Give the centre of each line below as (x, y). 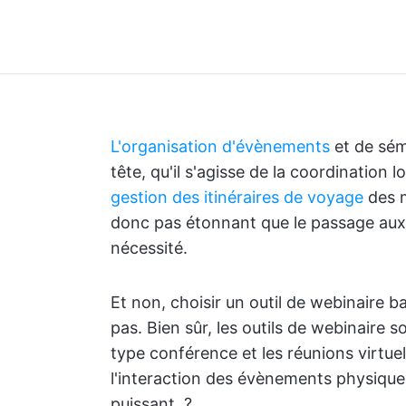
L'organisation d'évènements (220, 146)
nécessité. (149, 248)
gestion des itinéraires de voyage (237, 197)
